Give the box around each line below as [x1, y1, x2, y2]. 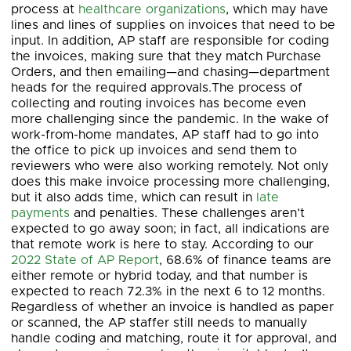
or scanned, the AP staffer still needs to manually [11, 317, 307, 329]
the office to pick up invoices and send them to [11, 144, 297, 157]
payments [11, 207, 70, 219]
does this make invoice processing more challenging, [11, 175, 330, 188]
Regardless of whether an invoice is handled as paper [11, 301, 334, 313]
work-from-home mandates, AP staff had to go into [11, 128, 319, 141]
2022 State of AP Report [11, 254, 159, 266]
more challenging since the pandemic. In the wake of [11, 113, 329, 125]
